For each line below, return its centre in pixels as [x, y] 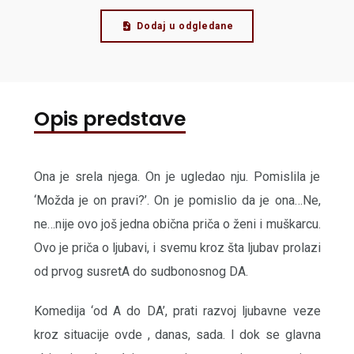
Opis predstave [109, 119]
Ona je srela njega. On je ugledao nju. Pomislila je [177, 177]
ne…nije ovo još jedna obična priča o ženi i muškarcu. [177, 224]
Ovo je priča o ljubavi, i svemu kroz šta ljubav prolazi [177, 248]
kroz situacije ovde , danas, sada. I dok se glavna [177, 335]
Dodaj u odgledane [185, 26]
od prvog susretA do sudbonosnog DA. [141, 272]
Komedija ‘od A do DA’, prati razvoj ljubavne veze [177, 311]
